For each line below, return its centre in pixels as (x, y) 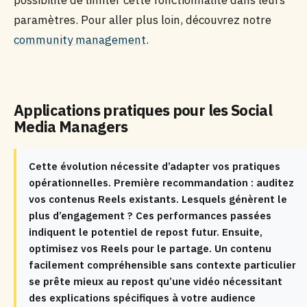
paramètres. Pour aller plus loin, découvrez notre (143, 20)
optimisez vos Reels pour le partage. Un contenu (150, 248)
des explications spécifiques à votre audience (142, 298)
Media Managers (71, 126)
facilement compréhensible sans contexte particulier (162, 265)
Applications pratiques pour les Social (143, 110)
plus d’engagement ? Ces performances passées (150, 216)
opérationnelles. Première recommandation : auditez (161, 183)
